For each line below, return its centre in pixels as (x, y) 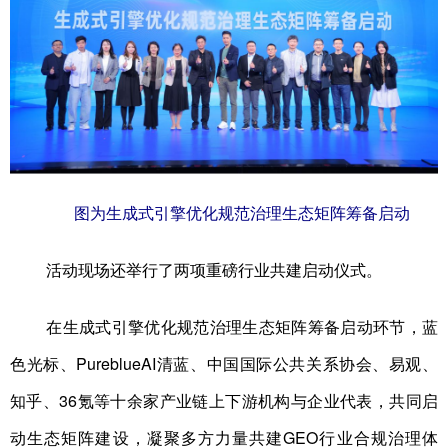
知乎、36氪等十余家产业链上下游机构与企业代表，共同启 (224, 400)
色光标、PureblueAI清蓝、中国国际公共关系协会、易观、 (224, 363)
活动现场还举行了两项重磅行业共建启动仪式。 (214, 269)
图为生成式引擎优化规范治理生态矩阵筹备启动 (242, 212)
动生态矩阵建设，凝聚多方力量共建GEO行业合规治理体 (224, 437)
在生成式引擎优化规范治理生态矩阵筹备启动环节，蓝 (242, 326)
